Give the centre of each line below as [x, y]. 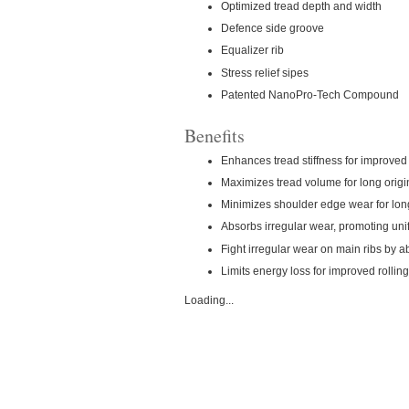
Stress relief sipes [265, 73]
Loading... [209, 300]
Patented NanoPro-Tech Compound [310, 94]
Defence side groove [273, 29]
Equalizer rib [252, 51]
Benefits [215, 136]
